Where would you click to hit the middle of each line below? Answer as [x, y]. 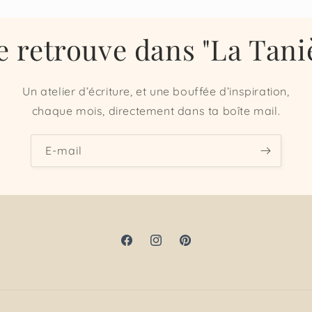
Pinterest [200, 248]
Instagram [174, 248]
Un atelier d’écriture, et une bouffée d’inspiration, [156, 92]
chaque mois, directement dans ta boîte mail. [156, 111]
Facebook [142, 248]
